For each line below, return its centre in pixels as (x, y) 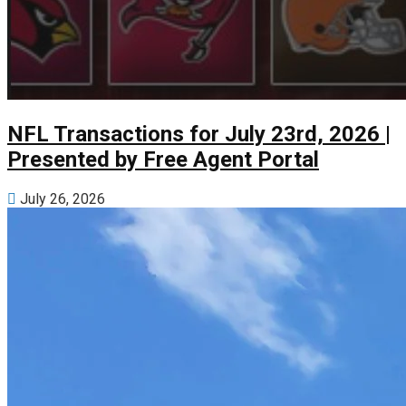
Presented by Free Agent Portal (163, 160)
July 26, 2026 (61, 199)
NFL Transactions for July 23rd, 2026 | (199, 135)
